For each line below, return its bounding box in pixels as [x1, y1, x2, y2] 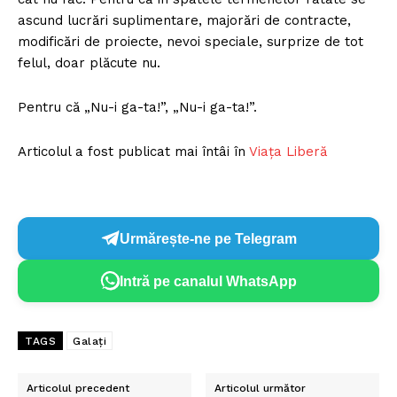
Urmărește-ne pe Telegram [120, 230, 297, 246]
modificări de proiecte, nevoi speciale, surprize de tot [18, 34, 363, 51]
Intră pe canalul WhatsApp [120, 273, 297, 289]
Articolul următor [214, 382, 307, 395]
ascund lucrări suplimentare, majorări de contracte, [18, 12, 351, 29]
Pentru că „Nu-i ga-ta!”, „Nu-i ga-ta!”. [18, 99, 257, 116]
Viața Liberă [249, 144, 327, 160]
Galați [73, 335, 106, 348]
